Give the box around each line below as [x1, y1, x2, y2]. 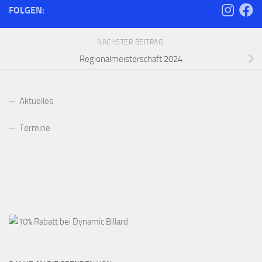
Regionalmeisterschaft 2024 [80, 54, 182, 65]
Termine [19, 122, 50, 133]
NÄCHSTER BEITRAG [97, 37, 165, 46]
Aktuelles [19, 95, 53, 106]
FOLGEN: [9, 4, 44, 16]
